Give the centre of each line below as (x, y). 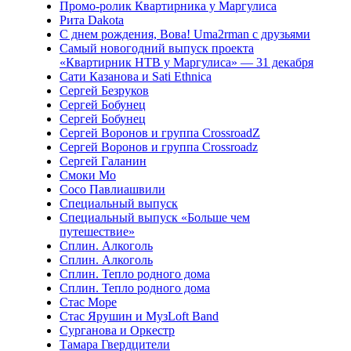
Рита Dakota (92, 20)
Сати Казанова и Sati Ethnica (136, 76)
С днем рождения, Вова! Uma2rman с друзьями (185, 34)
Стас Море (88, 302)
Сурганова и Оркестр (117, 330)
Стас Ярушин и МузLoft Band (139, 316)
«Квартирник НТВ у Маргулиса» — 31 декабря (186, 62)
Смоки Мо (88, 175)
